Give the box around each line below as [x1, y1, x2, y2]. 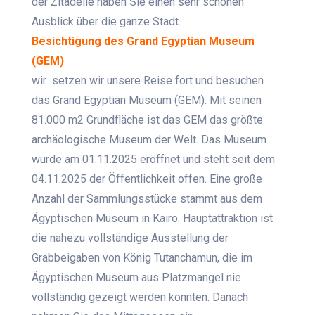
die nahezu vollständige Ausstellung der [32, 231, 229, 245]
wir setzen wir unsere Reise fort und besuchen [32, 74, 264, 88]
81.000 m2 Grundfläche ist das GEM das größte [32, 113, 264, 127]
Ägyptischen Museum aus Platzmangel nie [32, 271, 242, 285]
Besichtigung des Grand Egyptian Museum [32, 34, 255, 49]
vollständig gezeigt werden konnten [32, 290, 208, 304]
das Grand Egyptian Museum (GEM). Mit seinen [32, 94, 262, 108]
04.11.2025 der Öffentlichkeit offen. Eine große [32, 172, 263, 186]
